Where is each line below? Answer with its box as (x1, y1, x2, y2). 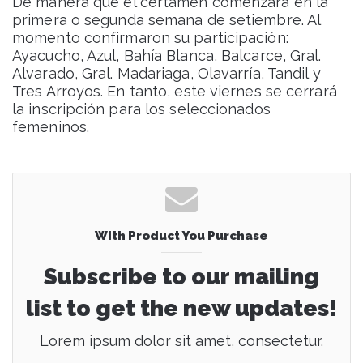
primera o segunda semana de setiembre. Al (12, 11, 321, 29)
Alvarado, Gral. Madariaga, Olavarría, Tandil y (12, 65, 321, 83)
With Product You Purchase (95, 228, 268, 244)
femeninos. (12, 118, 89, 136)
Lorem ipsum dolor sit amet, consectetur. (40, 332, 323, 350)
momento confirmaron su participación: (12, 29, 288, 47)
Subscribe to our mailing (44, 263, 319, 291)
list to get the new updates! (26, 295, 337, 322)
